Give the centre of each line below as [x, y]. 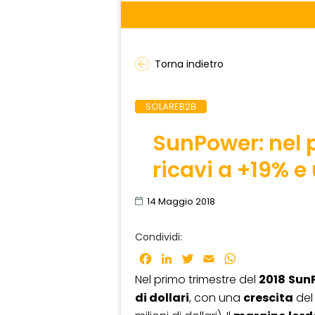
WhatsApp [267, 259]
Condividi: [159, 237]
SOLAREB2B [171, 107]
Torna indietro [189, 64]
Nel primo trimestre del [197, 280]
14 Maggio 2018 [181, 201]
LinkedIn [197, 259]
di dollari [162, 298]
